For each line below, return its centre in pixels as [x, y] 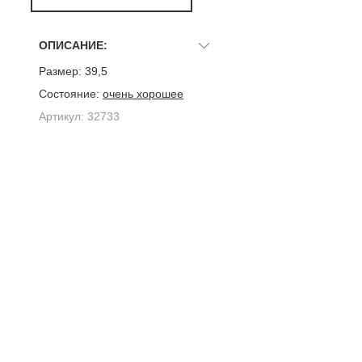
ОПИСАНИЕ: [74, 45]
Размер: [61, 71]
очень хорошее [143, 93]
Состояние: [69, 93]
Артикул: [62, 116]
